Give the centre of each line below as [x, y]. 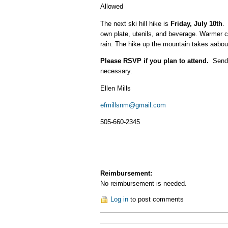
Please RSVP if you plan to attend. [154, 61]
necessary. [116, 71]
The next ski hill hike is [135, 23]
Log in [119, 199]
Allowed [112, 7]
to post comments [156, 199]
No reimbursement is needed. [144, 183]
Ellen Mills [116, 88]
